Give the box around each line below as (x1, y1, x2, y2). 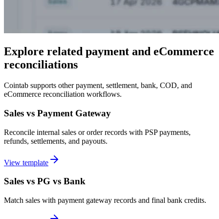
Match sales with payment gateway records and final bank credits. (4, 196, 206, 205)
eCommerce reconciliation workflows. (4, 90, 122, 99)
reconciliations (4, 58, 78, 71)
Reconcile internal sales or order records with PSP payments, (4, 128, 191, 136)
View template (4, 158, 48, 167)
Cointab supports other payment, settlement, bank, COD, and (4, 81, 192, 90)
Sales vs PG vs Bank (4, 176, 86, 187)
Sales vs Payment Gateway (4, 108, 111, 118)
